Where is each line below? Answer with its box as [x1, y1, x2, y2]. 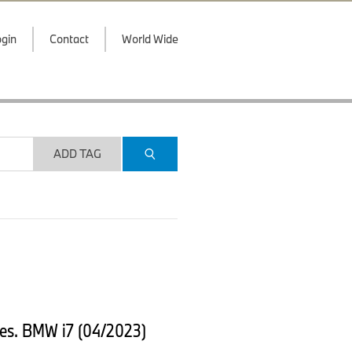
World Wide [122, 31, 178, 46]
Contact [49, 31, 89, 46]
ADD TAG [53, 146, 101, 161]
